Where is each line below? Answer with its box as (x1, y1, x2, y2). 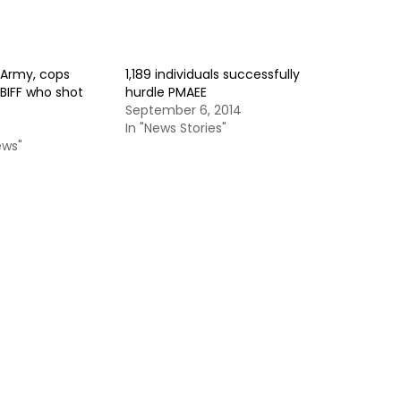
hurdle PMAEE (125, 83, 207, 101)
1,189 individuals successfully (125, 65, 300, 83)
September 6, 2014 (125, 101, 242, 119)
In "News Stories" (125, 119, 226, 137)
